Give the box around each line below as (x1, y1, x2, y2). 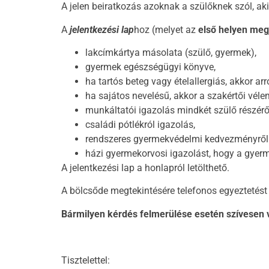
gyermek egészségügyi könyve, (85, 61, 216, 73)
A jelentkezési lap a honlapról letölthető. (61, 162, 229, 174)
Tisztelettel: (61, 254, 110, 266)
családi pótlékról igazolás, (85, 118, 195, 130)
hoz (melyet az (134, 23, 198, 35)
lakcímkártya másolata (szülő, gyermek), (85, 46, 256, 58)
